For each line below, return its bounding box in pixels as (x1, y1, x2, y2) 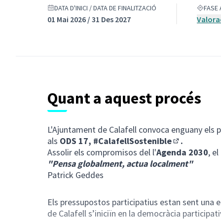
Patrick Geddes (47, 169, 104, 181)
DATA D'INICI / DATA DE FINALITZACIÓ (54, 3, 156, 12)
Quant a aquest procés (47, 88, 201, 108)
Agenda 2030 (156, 147, 208, 158)
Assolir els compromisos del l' (47, 147, 156, 158)
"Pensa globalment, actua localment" (47, 158, 193, 169)
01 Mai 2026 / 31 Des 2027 (47, 14, 131, 24)
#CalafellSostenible (93, 135, 172, 147)
